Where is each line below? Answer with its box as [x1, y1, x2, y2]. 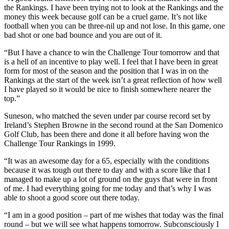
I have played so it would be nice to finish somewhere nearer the [4, 84, 211, 94]
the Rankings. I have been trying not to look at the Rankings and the [4, 3, 223, 12]
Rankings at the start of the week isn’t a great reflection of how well [4, 75, 222, 84]
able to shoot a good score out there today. [4, 193, 140, 202]
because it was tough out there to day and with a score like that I [4, 165, 210, 174]
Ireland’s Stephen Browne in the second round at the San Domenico [4, 120, 223, 129]
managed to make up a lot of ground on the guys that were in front [4, 174, 217, 184]
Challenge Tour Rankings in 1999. [4, 139, 116, 148]
